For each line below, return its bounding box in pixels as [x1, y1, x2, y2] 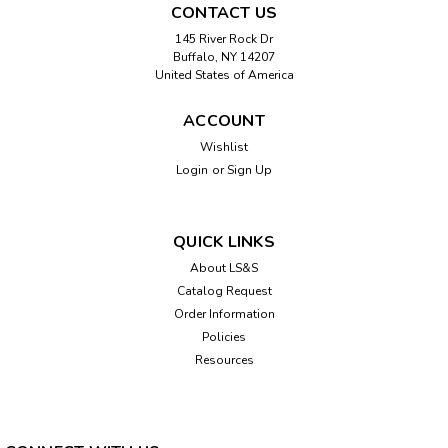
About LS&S [190, 259, 258, 276]
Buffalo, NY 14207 [173, 48, 275, 65]
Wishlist [200, 138, 248, 155]
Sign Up [226, 161, 272, 178]
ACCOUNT [183, 109, 265, 132]
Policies [202, 328, 246, 345]
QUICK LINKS [173, 230, 275, 253]
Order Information [173, 305, 275, 322]
